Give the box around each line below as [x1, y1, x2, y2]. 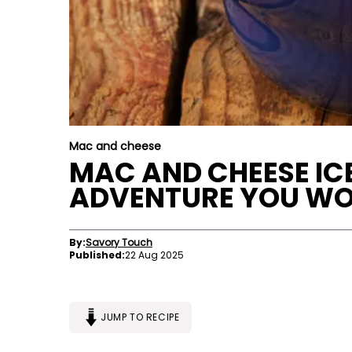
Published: [69, 248, 125, 262]
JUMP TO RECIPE [101, 310, 180, 324]
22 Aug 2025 [125, 248, 184, 262]
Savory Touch [86, 236, 152, 249]
